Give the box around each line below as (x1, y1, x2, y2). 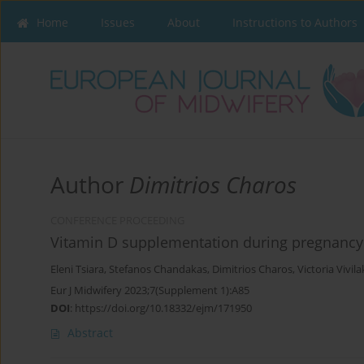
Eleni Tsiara (50, 262, 104, 277)
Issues (101, 15, 135, 30)
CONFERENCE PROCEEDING (50, 214, 184, 228)
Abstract (67, 325, 113, 341)
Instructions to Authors (232, 15, 357, 30)
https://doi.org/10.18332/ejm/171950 (75, 301, 252, 316)
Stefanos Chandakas (109, 262, 207, 277)
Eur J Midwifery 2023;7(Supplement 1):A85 (50, 283, 249, 298)
